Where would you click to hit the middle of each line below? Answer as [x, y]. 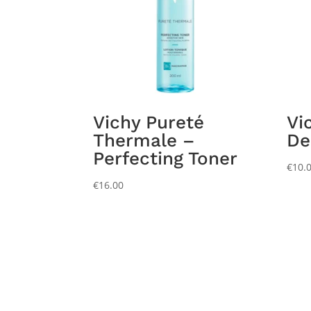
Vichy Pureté [149, 123]
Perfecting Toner [166, 159]
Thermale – [144, 141]
